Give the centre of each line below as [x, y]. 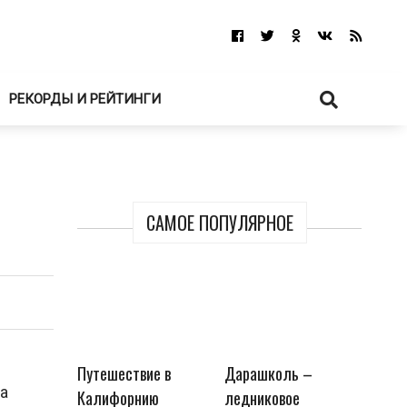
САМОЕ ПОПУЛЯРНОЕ [219, 223]
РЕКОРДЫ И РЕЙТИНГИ [85, 99]
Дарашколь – [268, 374]
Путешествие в [124, 374]
